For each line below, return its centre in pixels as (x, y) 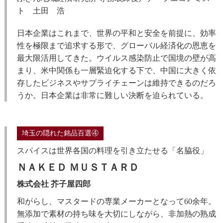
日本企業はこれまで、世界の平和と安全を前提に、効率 (116, 33)
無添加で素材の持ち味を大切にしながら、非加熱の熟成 (116, 214)
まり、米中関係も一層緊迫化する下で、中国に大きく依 (116, 71)
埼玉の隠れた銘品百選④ (60, 133)
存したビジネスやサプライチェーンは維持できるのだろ (116, 83)
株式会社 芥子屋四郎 (54, 184)
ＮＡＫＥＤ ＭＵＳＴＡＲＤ (78, 167)
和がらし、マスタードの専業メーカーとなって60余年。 (116, 202)
